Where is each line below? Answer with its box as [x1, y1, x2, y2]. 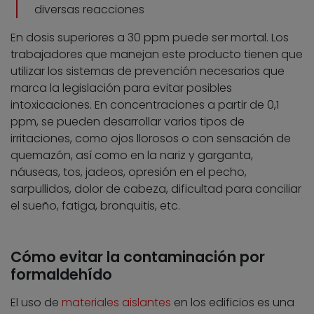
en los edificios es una [171, 294, 294, 311]
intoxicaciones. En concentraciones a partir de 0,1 [11, 97, 279, 114]
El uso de [11, 294, 62, 311]
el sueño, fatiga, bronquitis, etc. [11, 198, 180, 214]
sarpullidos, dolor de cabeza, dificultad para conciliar [11, 181, 301, 198]
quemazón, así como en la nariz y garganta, [11, 147, 253, 164]
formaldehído [11, 264, 112, 285]
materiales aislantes [62, 294, 171, 311]
